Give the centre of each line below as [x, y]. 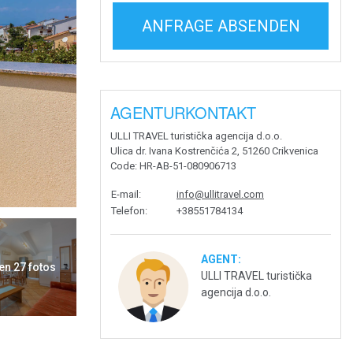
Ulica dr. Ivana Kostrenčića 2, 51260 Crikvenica [214, 151]
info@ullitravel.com [220, 194]
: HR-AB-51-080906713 [186, 166]
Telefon [128, 211]
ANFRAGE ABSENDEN [221, 26]
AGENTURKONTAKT [183, 112]
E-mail [125, 194]
